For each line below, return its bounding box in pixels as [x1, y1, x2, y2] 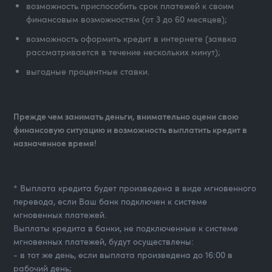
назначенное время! [13, 137, 97, 149]
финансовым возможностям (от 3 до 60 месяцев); [26, 13, 228, 25]
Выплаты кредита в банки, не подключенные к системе [13, 222, 239, 234]
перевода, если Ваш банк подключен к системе [13, 195, 208, 207]
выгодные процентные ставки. [26, 65, 150, 77]
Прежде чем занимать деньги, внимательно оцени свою [13, 110, 239, 122]
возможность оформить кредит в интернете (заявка [26, 32, 237, 44]
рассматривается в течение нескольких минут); [26, 46, 221, 58]
